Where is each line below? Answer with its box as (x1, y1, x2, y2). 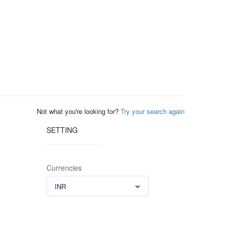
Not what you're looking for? (37, 106, 121, 116)
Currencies (47, 163, 82, 173)
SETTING (47, 125, 78, 135)
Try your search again (121, 106, 185, 116)
